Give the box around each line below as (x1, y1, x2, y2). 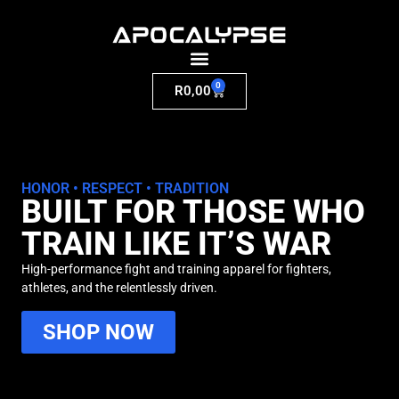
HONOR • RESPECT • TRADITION (21, 180, 229, 198)
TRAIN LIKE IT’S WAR (21, 225, 331, 264)
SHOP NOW (43, 319, 154, 345)
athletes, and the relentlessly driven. (21, 281, 217, 296)
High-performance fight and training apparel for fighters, (21, 262, 331, 277)
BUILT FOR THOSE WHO (21, 193, 365, 232)
